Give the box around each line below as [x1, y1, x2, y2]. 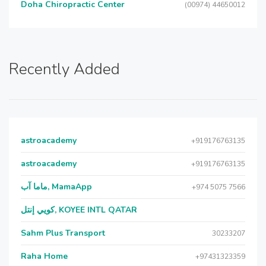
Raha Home [21, 251, 68, 262]
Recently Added [9, 59, 120, 80]
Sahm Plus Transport [21, 227, 105, 239]
